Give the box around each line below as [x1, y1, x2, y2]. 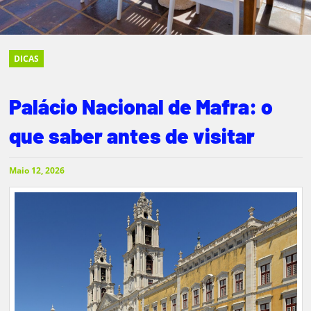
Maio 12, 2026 [8, 165, 65, 176]
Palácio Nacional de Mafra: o [8, 94, 273, 119]
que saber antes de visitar [8, 123, 255, 148]
